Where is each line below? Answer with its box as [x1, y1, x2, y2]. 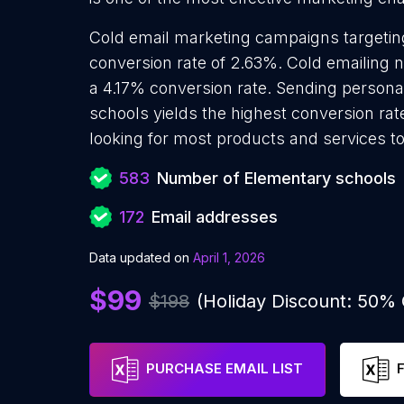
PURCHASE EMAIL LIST [146, 360, 303, 378]
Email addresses [151, 207, 278, 226]
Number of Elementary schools [157, 169, 396, 188]
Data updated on [89, 250, 189, 265]
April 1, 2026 [193, 250, 265, 265]
